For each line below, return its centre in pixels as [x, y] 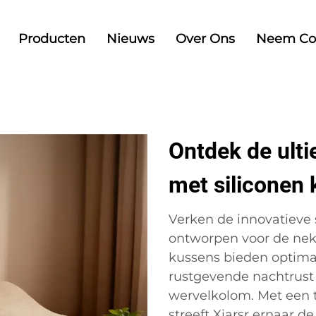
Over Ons [205, 38]
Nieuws [130, 38]
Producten [52, 38]
